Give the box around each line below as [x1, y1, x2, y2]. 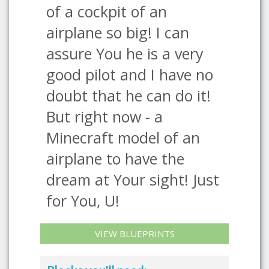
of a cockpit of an [46, 1, 167, 22]
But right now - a [46, 106, 163, 127]
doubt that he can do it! [46, 85, 211, 106]
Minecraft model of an [46, 127, 200, 148]
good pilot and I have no [46, 64, 213, 85]
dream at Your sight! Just [46, 169, 219, 190]
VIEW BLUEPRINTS [94, 228, 175, 240]
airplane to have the [46, 148, 184, 169]
